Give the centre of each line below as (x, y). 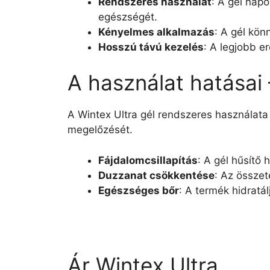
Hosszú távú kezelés (151, 47)
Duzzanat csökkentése (156, 175)
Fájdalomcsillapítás (148, 160)
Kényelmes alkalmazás (156, 32)
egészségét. (128, 17)
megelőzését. (100, 130)
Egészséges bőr (139, 190)
